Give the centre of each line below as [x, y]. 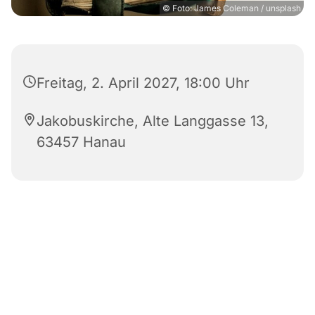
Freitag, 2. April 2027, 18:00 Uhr [143, 83]
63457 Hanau [81, 142]
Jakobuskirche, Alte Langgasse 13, [153, 121]
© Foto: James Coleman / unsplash [232, 8]
